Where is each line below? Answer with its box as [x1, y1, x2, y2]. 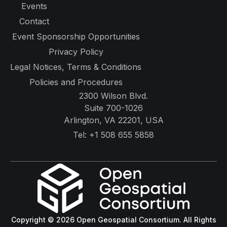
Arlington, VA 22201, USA [63, 115, 164, 126]
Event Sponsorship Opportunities [12, 31, 140, 42]
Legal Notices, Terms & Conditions [10, 62, 141, 72]
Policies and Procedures [29, 77, 123, 88]
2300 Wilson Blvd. [79, 91, 148, 101]
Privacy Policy [48, 47, 103, 57]
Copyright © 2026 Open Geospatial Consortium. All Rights [11, 215, 216, 224]
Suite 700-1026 [84, 103, 143, 113]
